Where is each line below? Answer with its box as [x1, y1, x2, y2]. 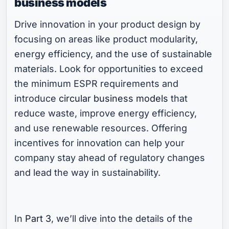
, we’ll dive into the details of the [51, 213, 193, 224]
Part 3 [25, 213, 52, 224]
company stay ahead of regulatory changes [14, 152, 205, 164]
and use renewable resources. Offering [14, 123, 188, 134]
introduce [14, 93, 59, 104]
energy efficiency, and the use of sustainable [14, 49, 213, 60]
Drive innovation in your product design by [14, 19, 201, 30]
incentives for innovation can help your [14, 138, 185, 149]
